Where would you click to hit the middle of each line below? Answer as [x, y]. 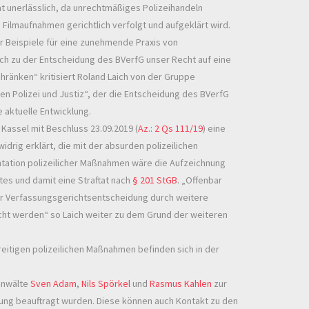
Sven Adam [53, 284]
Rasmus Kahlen [181, 284]
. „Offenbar [200, 180]
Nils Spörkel [106, 284]
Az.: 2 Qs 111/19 [170, 129]
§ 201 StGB [155, 180]
